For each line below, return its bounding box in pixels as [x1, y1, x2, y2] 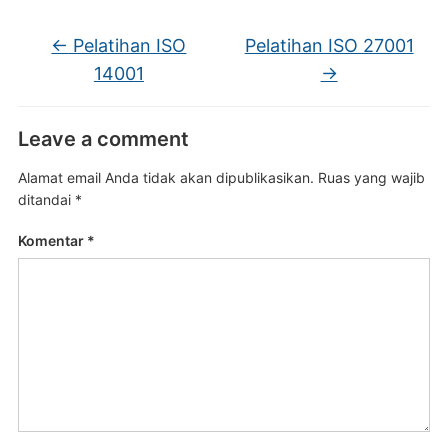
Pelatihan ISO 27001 [244, 35, 414, 57]
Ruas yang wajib [317, 169, 425, 187]
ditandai [17, 191, 75, 209]
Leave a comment [17, 127, 189, 152]
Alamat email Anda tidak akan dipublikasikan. [17, 169, 314, 187]
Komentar [17, 232, 87, 250]
